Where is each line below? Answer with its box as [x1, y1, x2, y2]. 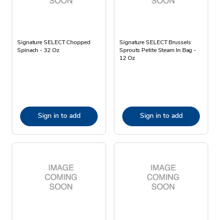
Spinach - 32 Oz [17, 46, 59, 54]
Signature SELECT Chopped [17, 38, 90, 46]
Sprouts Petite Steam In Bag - [119, 46, 196, 54]
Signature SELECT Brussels [119, 38, 191, 46]
